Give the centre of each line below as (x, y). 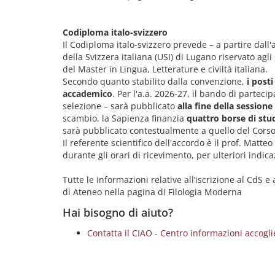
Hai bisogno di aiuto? (118, 212)
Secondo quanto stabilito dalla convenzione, (155, 81)
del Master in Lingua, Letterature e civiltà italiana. (166, 69)
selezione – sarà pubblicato (120, 106)
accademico (87, 94)
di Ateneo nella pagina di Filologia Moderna (152, 192)
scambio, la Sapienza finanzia (125, 118)
